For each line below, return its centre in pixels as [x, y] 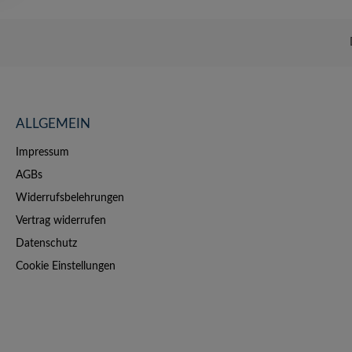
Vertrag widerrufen [61, 221]
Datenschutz [46, 244]
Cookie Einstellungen [66, 266]
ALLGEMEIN [53, 124]
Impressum [42, 152]
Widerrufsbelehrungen [70, 198]
